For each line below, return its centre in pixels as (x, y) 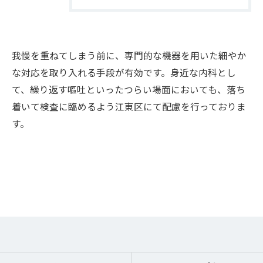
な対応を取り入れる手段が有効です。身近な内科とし (124, 73)
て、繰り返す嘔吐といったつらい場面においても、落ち (129, 90)
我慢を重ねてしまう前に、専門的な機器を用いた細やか (129, 55)
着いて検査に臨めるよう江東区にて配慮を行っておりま (129, 107)
